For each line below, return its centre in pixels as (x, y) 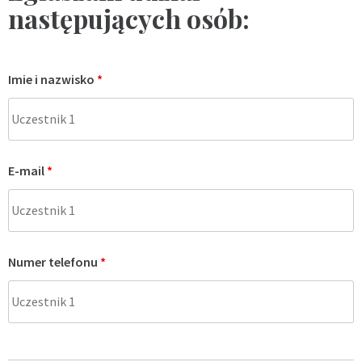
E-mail (27, 171)
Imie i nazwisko (53, 80)
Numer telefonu (54, 262)
